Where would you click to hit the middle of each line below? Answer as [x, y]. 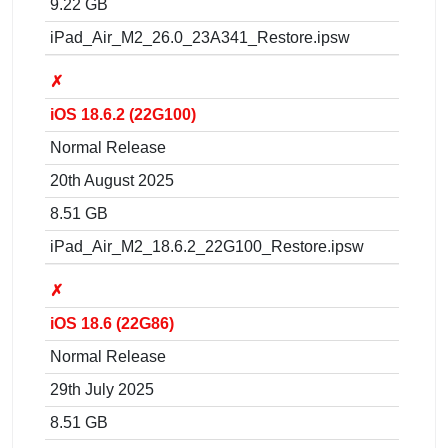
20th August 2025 [112, 180]
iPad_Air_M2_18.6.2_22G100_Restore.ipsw [207, 246]
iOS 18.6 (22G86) [112, 323]
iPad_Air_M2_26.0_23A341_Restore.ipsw [200, 37]
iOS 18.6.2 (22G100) [123, 114]
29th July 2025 [102, 389]
